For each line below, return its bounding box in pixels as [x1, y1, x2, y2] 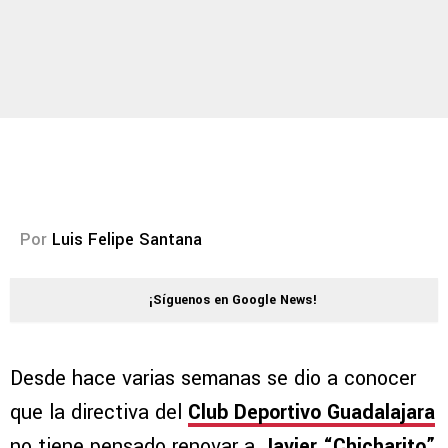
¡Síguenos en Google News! [149, 291, 317, 310]
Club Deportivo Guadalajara [188, 398, 435, 428]
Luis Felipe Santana [52, 228, 202, 252]
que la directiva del [10, 398, 182, 428]
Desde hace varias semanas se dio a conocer [10, 364, 416, 394]
